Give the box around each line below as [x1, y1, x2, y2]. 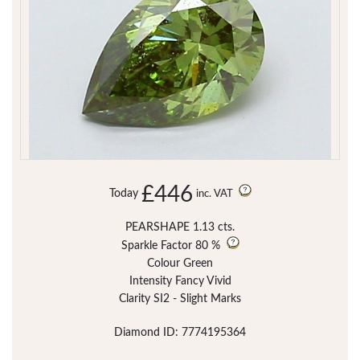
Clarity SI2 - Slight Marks [119, 293, 241, 305]
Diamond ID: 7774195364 [114, 327, 246, 339]
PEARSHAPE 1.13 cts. [125, 222, 235, 234]
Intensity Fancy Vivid [129, 276, 231, 288]
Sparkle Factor [121, 240, 192, 252]
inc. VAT [195, 189, 235, 200]
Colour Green [147, 258, 213, 270]
